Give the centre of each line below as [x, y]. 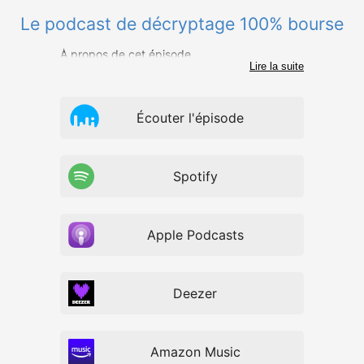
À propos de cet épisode [126, 54]
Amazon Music [195, 352]
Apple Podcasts [195, 235]
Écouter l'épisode [190, 118]
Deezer [195, 293]
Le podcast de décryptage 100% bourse [182, 24]
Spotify [195, 176]
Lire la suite [277, 66]
